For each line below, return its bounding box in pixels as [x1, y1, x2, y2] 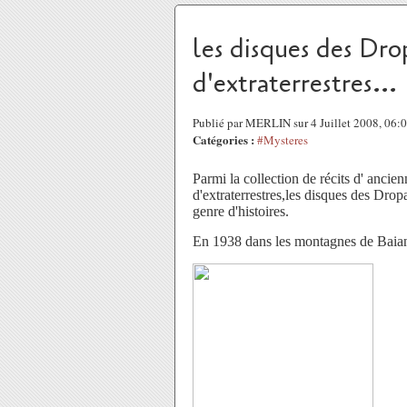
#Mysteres [257, 132, 308, 148]
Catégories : [193, 131, 254, 148]
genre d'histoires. [193, 203, 289, 219]
